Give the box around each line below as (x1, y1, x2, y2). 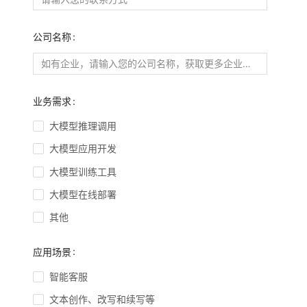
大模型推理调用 (49, 120, 116, 132)
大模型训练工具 (49, 165, 116, 177)
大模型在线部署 (49, 188, 116, 200)
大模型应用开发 (49, 143, 116, 155)
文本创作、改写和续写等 (49, 293, 155, 306)
